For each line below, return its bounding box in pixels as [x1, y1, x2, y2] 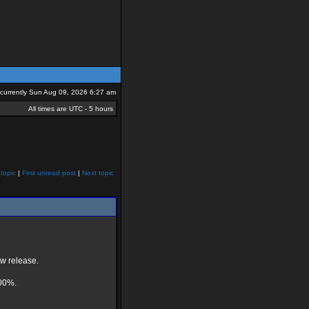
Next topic [82, 169, 114, 177]
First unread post [22, 169, 76, 177]
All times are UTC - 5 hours [28, 105, 113, 112]
